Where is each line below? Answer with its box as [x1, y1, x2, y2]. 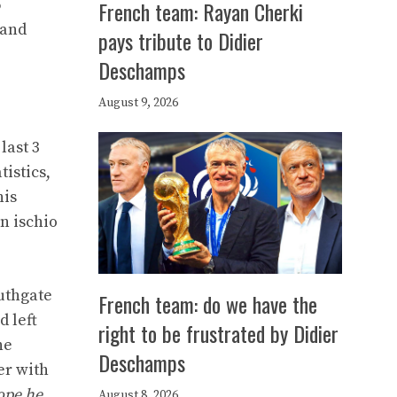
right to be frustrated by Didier [98, 317, 339, 349]
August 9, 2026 [98, 95, 178, 111]
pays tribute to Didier [98, 25, 263, 57]
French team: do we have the [98, 288, 317, 320]
